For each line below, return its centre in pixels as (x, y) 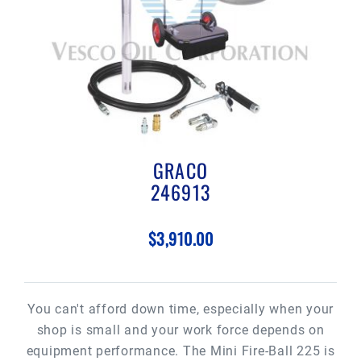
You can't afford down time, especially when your (180, 309)
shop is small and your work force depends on (180, 330)
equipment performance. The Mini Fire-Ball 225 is (180, 351)
